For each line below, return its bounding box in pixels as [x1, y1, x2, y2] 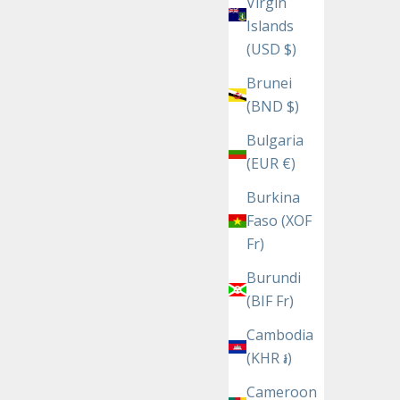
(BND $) [246, 96, 299, 117]
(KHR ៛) [246, 348, 292, 369]
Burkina [246, 187, 300, 208]
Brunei [246, 73, 292, 94]
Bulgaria [246, 130, 304, 151]
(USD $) [246, 39, 296, 60]
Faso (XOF [246, 211, 312, 231]
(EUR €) [246, 154, 296, 174]
